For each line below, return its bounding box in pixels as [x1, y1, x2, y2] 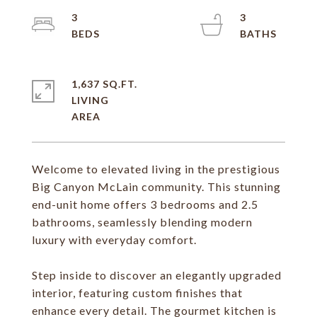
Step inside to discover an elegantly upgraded [32, 268, 282, 282]
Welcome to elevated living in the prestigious [32, 162, 280, 175]
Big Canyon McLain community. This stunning [32, 180, 281, 193]
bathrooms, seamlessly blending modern [32, 215, 253, 229]
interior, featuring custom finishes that [32, 286, 243, 299]
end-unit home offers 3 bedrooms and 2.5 [32, 197, 258, 211]
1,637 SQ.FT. [71, 78, 137, 90]
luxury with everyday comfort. [32, 233, 197, 246]
